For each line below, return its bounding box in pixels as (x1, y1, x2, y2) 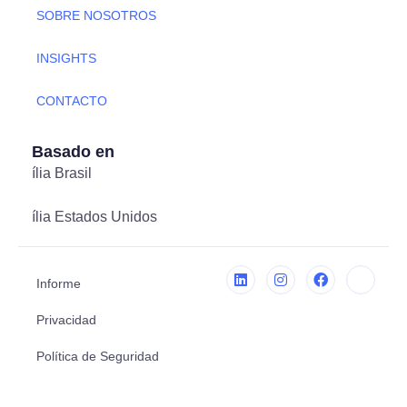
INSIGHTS (36, 51, 96, 66)
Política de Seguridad (36, 349, 159, 364)
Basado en (32, 143, 114, 162)
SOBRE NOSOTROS (36, 8, 156, 24)
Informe (36, 276, 81, 292)
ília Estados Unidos (32, 209, 157, 225)
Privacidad (36, 313, 96, 328)
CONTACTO (36, 94, 107, 109)
